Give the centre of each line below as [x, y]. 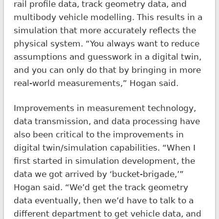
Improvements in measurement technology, [105, 108]
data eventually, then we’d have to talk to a [103, 200]
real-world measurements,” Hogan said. [96, 83]
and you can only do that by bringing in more [107, 70]
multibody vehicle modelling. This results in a [108, 17]
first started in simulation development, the [104, 161]
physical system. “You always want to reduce [106, 43]
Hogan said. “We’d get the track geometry [101, 187]
